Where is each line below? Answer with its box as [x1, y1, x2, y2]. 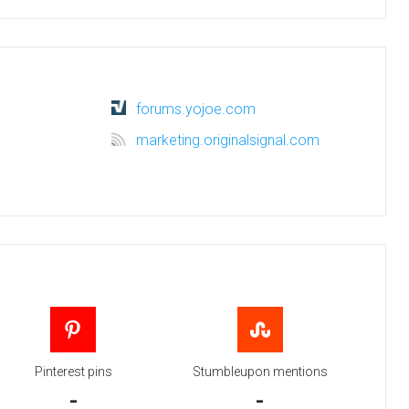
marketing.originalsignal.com [136, 131, 320, 149]
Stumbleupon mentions [192, 364, 328, 379]
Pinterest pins [34, 364, 112, 379]
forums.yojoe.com [136, 100, 256, 118]
